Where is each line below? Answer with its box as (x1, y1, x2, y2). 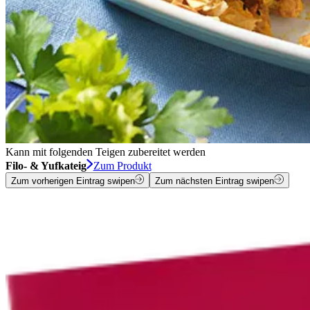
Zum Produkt (93, 160, 152, 172)
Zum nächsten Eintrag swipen (155, 175, 275, 186)
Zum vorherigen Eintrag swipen (11, 175, 135, 186)
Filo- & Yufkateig (6, 160, 86, 172)
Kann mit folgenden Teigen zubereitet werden (6, 146, 206, 158)
